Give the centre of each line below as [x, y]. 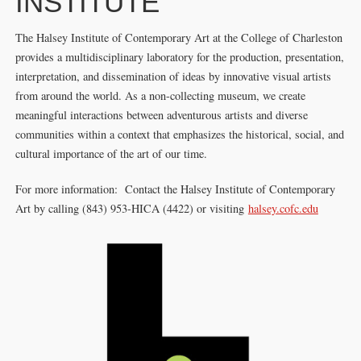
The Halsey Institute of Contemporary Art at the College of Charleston [178, 37]
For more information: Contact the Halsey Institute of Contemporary [175, 189]
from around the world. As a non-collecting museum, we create [160, 95]
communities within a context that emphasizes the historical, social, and [179, 134]
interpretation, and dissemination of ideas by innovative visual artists [173, 76]
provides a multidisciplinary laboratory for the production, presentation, [179, 57]
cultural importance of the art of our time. [111, 154]
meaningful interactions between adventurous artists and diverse [161, 115]
